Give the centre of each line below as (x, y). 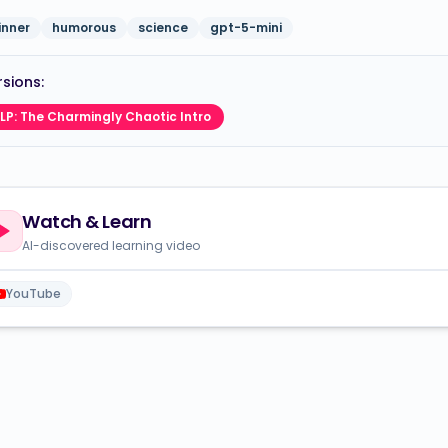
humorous (84, 27)
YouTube (33, 293)
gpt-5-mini (246, 27)
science (163, 27)
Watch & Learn (87, 221)
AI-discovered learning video (111, 245)
